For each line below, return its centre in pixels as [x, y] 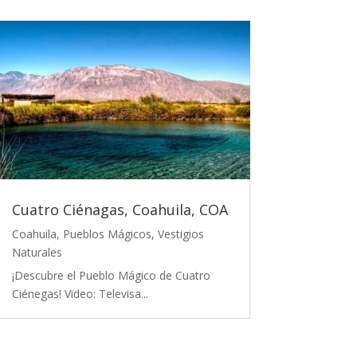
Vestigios [180, 233]
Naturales [37, 252]
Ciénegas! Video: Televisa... [80, 293]
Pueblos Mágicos [107, 233]
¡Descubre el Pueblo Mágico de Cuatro [111, 275]
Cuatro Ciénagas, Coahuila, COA [120, 209]
